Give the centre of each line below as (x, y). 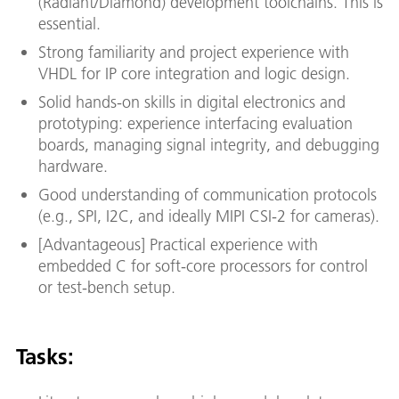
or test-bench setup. (107, 287)
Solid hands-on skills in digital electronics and (192, 102)
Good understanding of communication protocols (208, 194)
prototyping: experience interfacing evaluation (195, 123)
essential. (69, 23)
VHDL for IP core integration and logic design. (194, 73)
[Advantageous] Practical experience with (178, 244)
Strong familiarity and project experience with (194, 52)
